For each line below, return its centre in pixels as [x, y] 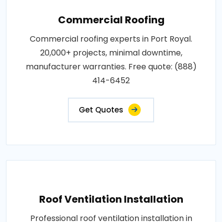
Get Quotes [101, 110]
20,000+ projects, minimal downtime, [111, 53]
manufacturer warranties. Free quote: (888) [111, 66]
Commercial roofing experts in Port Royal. [111, 39]
